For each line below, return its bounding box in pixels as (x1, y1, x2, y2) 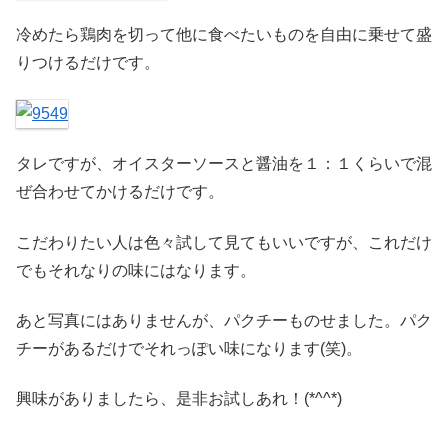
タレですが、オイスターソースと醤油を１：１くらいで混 (16, 155, 432, 173)
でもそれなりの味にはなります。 (16, 261, 256, 279)
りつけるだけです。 (16, 53, 160, 71)
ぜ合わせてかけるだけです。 (16, 183, 224, 201)
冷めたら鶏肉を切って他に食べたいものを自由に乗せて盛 (16, 25, 432, 43)
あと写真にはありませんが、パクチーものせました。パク (16, 311, 432, 329)
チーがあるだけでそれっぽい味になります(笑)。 (16, 339, 362, 357)
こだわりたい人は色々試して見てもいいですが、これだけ (16, 233, 432, 251)
